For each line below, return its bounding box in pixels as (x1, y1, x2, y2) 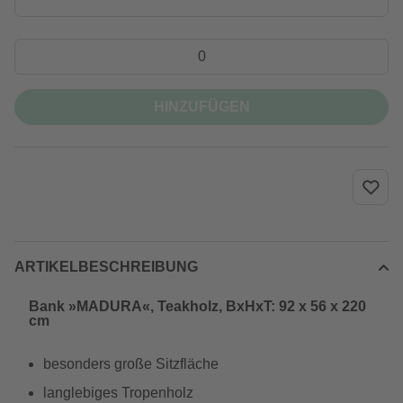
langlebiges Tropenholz (43, 385, 193, 400)
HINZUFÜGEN (153, 99, 250, 114)
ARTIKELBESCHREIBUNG (14, 259, 198, 274)
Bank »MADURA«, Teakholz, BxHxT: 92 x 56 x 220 (29, 299, 366, 314)
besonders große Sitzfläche (43, 356, 219, 372)
